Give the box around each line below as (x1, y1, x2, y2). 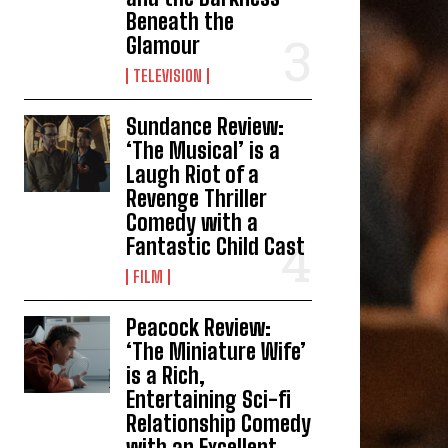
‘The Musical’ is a (126, 136, 281, 164)
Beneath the (126, 7, 235, 35)
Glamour (126, 31, 201, 59)
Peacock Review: (126, 313, 272, 341)
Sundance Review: (126, 112, 285, 140)
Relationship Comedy (126, 409, 312, 437)
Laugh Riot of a (126, 160, 260, 188)
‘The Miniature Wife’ (126, 337, 307, 365)
